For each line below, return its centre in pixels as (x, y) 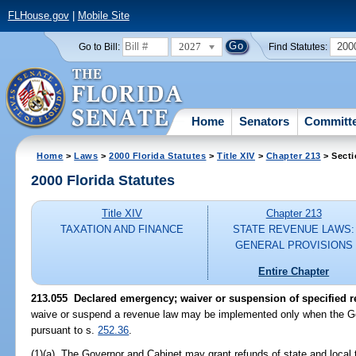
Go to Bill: (99, 46)
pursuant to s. (65, 330)
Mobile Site (103, 16)
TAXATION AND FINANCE (122, 230)
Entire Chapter (294, 271)
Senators (265, 121)
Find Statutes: (298, 46)
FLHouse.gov (38, 16)
